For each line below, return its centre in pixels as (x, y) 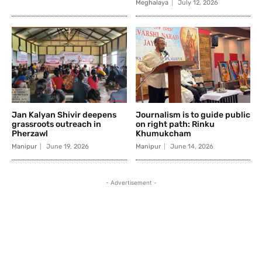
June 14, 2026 (192, 146)
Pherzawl (30, 133)
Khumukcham (163, 133)
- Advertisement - (131, 182)
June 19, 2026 (68, 146)
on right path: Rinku (175, 124)
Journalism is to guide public (193, 115)
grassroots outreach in (56, 124)
